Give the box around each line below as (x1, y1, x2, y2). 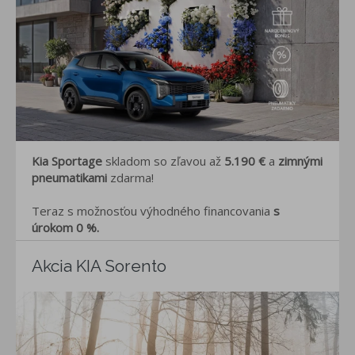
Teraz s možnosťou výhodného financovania (32, 202, 273, 219)
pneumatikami (32, 169, 107, 185)
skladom (105, 152, 151, 169)
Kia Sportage (32, 152, 105, 169)
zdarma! (107, 169, 154, 185)
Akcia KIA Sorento (32, 255, 166, 276)
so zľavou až (154, 152, 224, 169)
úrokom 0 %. (32, 219, 99, 235)
